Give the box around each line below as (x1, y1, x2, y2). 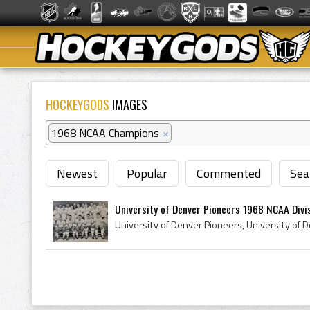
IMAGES (109, 95, 147, 113)
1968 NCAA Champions (51, 125, 159, 141)
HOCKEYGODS (46, 95, 109, 113)
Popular (127, 164, 167, 183)
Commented (197, 164, 261, 183)
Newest (57, 164, 98, 183)
